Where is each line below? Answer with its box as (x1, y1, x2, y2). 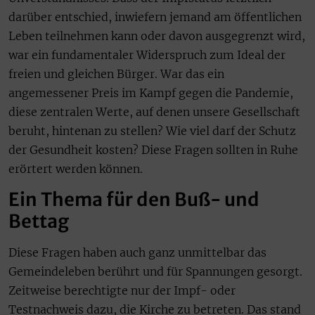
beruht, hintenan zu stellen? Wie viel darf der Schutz (8, 123, 296, 138)
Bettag (8, 210, 69, 233)
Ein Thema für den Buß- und (8, 188, 259, 212)
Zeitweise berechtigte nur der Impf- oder (8, 283, 236, 298)
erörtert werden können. (8, 161, 143, 176)
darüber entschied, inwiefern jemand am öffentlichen (8, 9, 302, 24)
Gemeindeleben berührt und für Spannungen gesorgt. (8, 264, 302, 279)
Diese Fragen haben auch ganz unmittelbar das (8, 245, 266, 260)
